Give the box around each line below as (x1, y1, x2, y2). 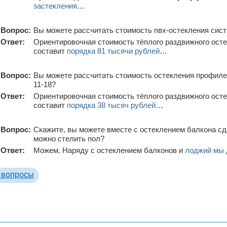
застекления (33, 1, 77, 10)
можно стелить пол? (33, 134, 104, 143)
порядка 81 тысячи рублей (67, 46, 160, 55)
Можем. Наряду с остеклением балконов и (33, 145, 185, 155)
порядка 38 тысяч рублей (67, 100, 156, 109)
